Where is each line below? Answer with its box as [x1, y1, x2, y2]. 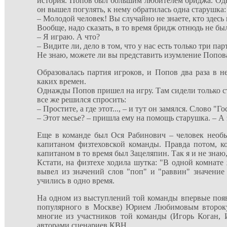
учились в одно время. [37, 176, 115, 185]
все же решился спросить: [37, 95, 126, 104]
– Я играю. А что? [37, 32, 100, 41]
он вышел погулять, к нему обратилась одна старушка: [37, 5, 226, 14]
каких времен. [37, 77, 86, 86]
